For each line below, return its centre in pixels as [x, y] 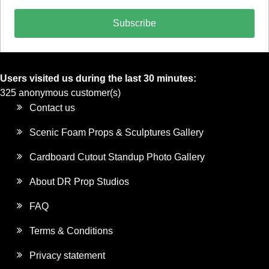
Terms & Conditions [71, 231]
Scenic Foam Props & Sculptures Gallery [117, 133]
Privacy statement [68, 256]
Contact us [53, 108]
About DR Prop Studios [80, 182]
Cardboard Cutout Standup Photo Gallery [117, 157]
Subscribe [134, 23]
